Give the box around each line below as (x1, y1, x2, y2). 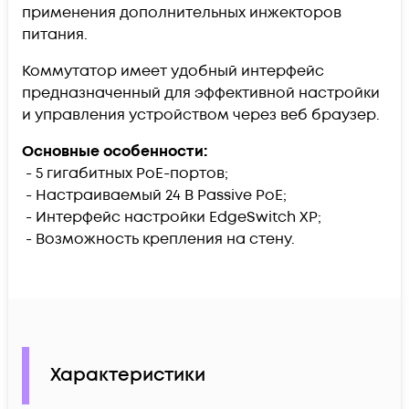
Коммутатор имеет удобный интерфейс (22, 60, 324, 81)
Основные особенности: (22, 141, 207, 162)
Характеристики (50, 362, 205, 389)
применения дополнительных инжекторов (22, 2, 341, 23)
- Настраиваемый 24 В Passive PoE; (22, 184, 287, 205)
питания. (22, 24, 95, 45)
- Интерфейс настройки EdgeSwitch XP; (22, 206, 321, 227)
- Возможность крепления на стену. (22, 228, 295, 249)
